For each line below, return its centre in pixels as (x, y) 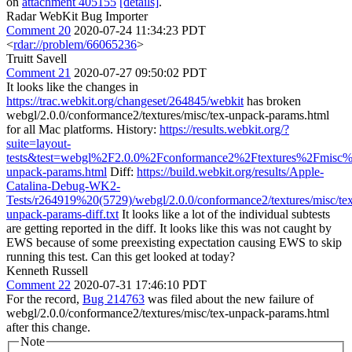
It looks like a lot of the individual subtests (224, 214)
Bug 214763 (114, 299)
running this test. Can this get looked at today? (121, 257)
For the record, (44, 299)
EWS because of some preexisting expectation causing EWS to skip (174, 242)
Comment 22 (38, 285)
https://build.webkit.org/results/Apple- (230, 172)
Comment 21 (38, 73)
